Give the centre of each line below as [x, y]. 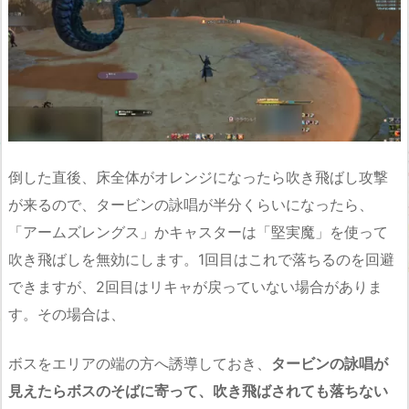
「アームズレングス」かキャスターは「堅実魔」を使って [198, 232]
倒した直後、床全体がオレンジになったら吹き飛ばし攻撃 [198, 178]
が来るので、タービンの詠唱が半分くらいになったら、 [191, 205]
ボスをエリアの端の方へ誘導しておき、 [140, 364]
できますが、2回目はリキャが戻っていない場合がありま [195, 287]
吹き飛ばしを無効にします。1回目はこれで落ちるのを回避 [201, 260]
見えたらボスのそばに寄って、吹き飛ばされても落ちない [198, 391]
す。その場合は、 [67, 315]
